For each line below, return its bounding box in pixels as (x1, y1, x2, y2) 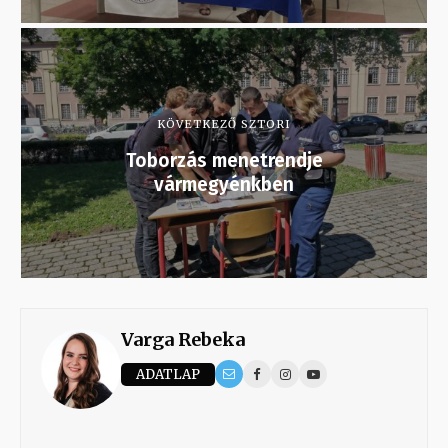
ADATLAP (136, 365, 200, 383)
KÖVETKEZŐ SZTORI (157, 117, 291, 132)
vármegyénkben (154, 173, 294, 197)
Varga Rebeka (121, 328, 245, 352)
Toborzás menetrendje (125, 149, 323, 173)
